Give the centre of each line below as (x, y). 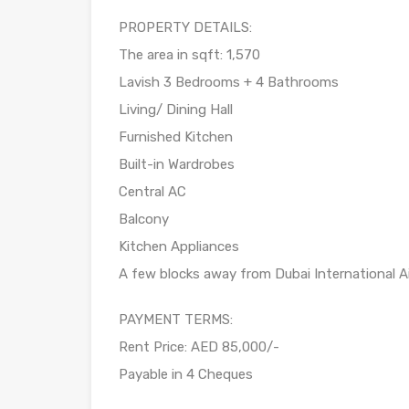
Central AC (152, 192)
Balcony (144, 220)
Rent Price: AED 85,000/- (199, 347)
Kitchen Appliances (179, 247)
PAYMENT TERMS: (176, 320)
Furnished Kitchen (176, 137)
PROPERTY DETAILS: (185, 28)
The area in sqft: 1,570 (189, 55)
